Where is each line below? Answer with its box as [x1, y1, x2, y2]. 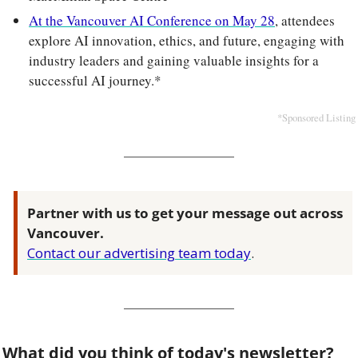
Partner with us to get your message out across [27, 203, 343, 222]
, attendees [275, 10, 335, 30]
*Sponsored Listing [277, 109, 356, 125]
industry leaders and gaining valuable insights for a [29, 50, 319, 70]
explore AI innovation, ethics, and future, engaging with [29, 30, 344, 50]
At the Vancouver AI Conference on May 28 [29, 10, 275, 30]
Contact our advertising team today [27, 243, 251, 262]
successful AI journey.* [29, 70, 161, 89]
